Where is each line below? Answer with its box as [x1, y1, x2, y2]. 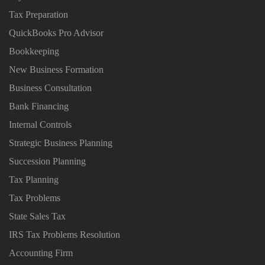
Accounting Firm [9, 247, 73, 258]
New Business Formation [9, 64, 104, 75]
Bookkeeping [9, 46, 59, 56]
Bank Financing [9, 101, 69, 111]
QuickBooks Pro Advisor [9, 27, 104, 38]
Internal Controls [9, 119, 72, 130]
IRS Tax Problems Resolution [9, 229, 120, 240]
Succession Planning [9, 156, 86, 166]
